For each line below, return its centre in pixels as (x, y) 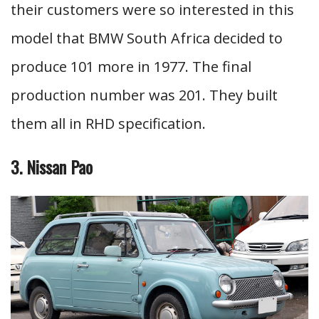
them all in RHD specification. (108, 123)
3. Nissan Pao (52, 166)
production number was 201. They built (144, 95)
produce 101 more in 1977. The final (131, 66)
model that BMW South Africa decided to (147, 38)
